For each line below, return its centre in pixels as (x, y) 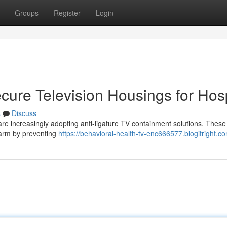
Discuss (24, 113)
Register (67, 13)
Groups (27, 13)
